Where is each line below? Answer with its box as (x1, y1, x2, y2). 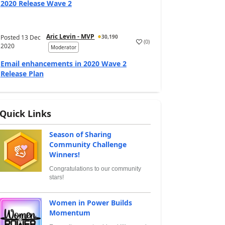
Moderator (51, 44, 77, 51)
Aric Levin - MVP (46, 32, 95, 41)
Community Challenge (49, 140, 127, 149)
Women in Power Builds (49, 197, 132, 207)
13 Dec (21, 33, 41, 42)
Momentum (49, 207, 90, 217)
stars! (49, 174, 64, 181)
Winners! (49, 150, 80, 159)
